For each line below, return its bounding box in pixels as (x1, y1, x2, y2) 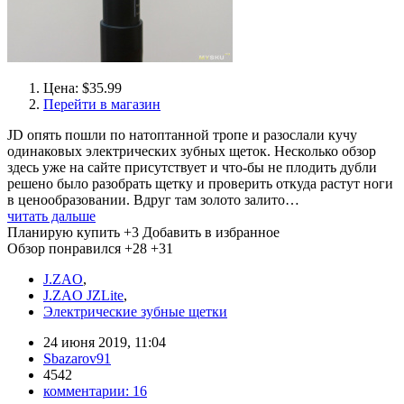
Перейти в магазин (43, 96, 161, 112)
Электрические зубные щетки (43, 304, 227, 319)
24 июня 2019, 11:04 (43, 335, 166, 350)
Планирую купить (7, 225, 120, 240)
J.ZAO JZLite (43, 288, 124, 303)
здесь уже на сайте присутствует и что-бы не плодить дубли (7, 160, 377, 175)
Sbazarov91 (43, 351, 111, 366)
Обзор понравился (7, 241, 121, 256)
